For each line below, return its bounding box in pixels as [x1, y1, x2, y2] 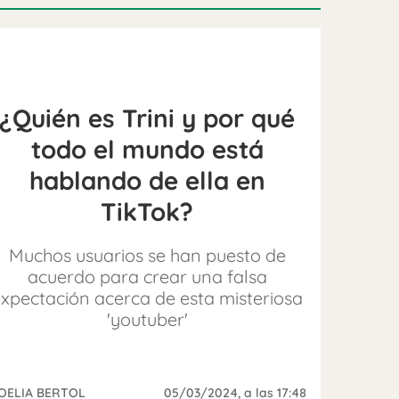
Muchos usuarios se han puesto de [8, 243, 286, 266]
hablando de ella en [28, 164, 265, 196]
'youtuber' [106, 307, 188, 330]
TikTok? [101, 195, 194, 227]
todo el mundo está [30, 133, 264, 165]
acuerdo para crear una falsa [27, 265, 267, 288]
